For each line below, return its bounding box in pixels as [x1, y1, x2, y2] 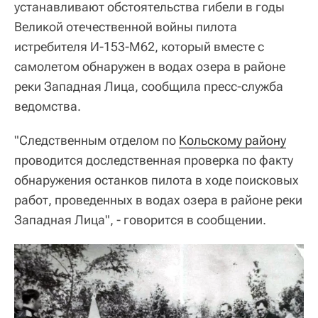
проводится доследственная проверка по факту [14, 152, 293, 168]
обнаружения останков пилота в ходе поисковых [14, 172, 299, 187]
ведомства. [14, 98, 81, 114]
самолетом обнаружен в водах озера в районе [14, 58, 285, 74]
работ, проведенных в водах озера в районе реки [14, 192, 302, 207]
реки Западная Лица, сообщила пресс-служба [14, 78, 283, 94]
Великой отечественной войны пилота [14, 18, 237, 34]
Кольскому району [179, 132, 286, 148]
